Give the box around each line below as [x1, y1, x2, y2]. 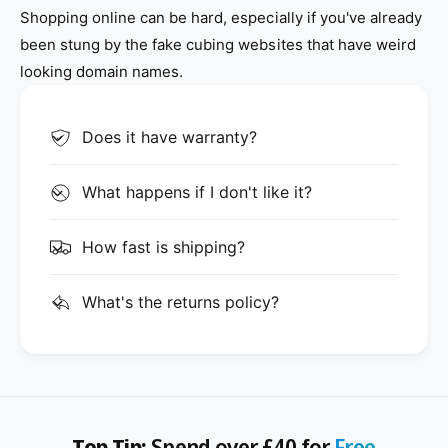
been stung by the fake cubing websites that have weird [20, 34, 416, 54]
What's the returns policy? [81, 291, 280, 312]
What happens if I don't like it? [81, 181, 313, 202]
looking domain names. [20, 61, 184, 81]
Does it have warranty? [81, 126, 258, 147]
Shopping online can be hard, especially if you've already [20, 7, 422, 27]
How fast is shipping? [81, 236, 246, 257]
